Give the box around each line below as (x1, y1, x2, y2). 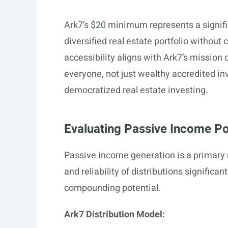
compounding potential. (64, 181, 161, 195)
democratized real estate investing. (64, 83, 208, 97)
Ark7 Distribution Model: (64, 208, 165, 221)
